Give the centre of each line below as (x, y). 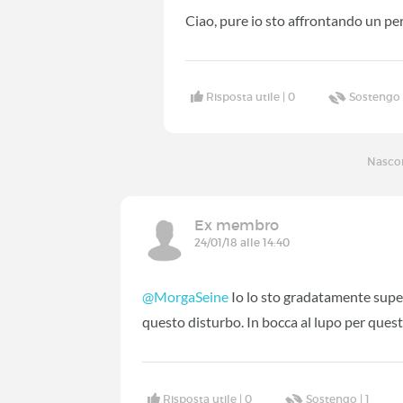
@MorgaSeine (186, 297)
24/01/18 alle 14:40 (242, 243)
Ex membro (237, 225)
